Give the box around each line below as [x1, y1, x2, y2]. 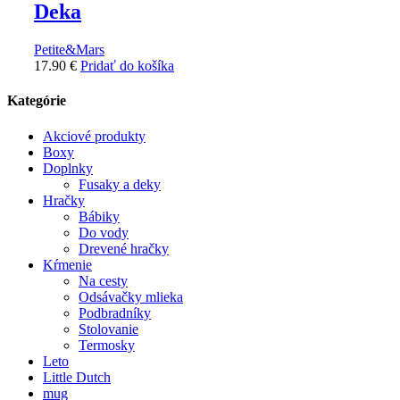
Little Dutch [43, 369, 111, 385]
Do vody [79, 224, 129, 240]
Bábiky [79, 208, 120, 224]
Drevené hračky [79, 240, 169, 256]
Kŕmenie [43, 256, 92, 272]
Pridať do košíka [80, 58, 174, 74]
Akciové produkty [43, 128, 146, 144]
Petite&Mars [34, 42, 104, 58]
